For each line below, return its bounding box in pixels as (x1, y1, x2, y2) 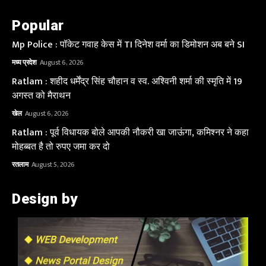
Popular (12, 17, 64, 34)
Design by (12, 190, 78, 207)
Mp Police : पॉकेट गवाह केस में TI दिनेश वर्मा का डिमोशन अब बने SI (12, 36, 245, 53)
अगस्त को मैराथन (12, 87, 71, 104)
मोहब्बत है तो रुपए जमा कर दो (12, 138, 110, 155)
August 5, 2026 (31, 158, 75, 170)
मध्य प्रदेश (12, 56, 36, 68)
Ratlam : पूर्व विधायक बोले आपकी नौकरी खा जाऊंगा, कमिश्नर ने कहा (12, 124, 249, 141)
